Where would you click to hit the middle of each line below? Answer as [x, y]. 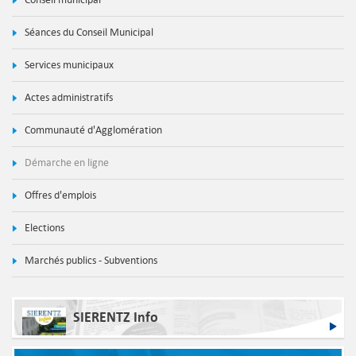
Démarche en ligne [66, 163]
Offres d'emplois [59, 195]
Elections [43, 228]
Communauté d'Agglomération [92, 130]
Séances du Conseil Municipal [88, 33]
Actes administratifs [68, 98]
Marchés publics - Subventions [90, 261]
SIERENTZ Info [116, 318]
